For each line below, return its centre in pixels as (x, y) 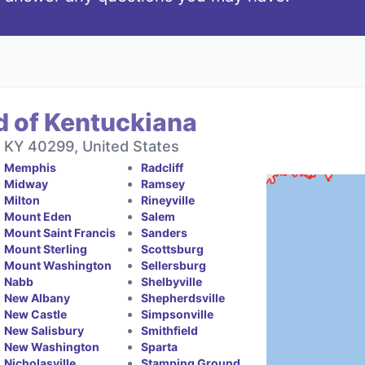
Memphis (31, 167)
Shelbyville (171, 281)
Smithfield (169, 330)
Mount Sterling (46, 248)
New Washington (52, 346)
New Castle (36, 314)
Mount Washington (58, 265)
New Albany (37, 297)
